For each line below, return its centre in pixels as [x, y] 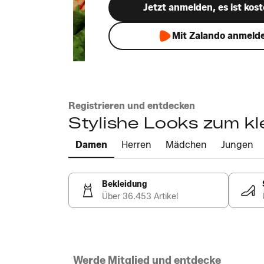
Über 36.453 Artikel [140, 197]
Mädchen [186, 145]
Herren [136, 145]
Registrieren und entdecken [132, 106]
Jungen [237, 145]
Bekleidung [124, 184]
